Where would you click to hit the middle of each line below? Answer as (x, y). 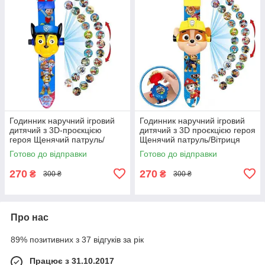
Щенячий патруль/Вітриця (190, 139)
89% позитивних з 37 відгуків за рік (77, 239)
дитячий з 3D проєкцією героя (198, 130)
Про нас (30, 217)
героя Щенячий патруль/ (57, 139)
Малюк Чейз (33, 149)
